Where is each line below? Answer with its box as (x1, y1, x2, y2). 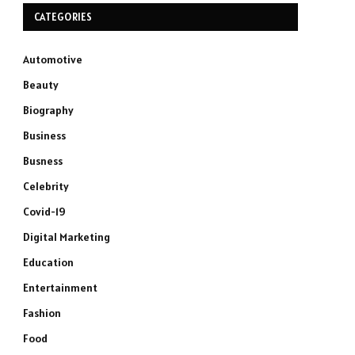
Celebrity (23, 179, 69, 193)
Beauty (23, 78, 59, 92)
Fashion (23, 306, 61, 320)
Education (23, 255, 74, 269)
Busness (23, 154, 63, 168)
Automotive (23, 52, 82, 67)
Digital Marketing (23, 230, 110, 244)
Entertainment (23, 281, 97, 295)
